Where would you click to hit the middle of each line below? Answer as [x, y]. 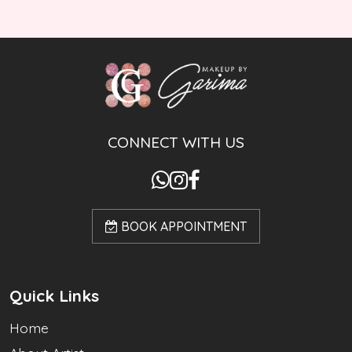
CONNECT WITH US [176, 142]
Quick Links [54, 295]
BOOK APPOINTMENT [182, 226]
